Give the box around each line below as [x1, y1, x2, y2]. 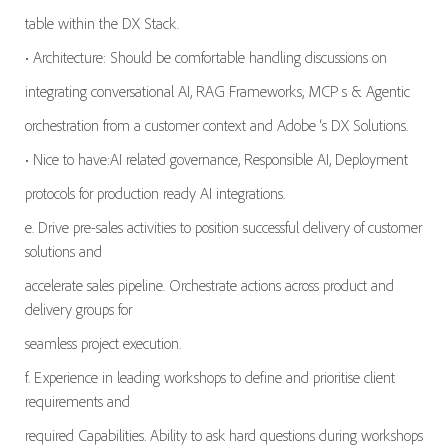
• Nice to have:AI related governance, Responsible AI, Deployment [24, 148, 408, 169]
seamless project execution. [24, 332, 181, 353]
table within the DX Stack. [24, 12, 179, 33]
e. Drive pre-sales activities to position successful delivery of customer [24, 216, 422, 237]
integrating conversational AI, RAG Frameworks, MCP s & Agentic [24, 80, 410, 101]
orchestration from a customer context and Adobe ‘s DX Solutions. [24, 114, 408, 135]
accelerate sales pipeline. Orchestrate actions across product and [24, 274, 394, 295]
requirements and [24, 390, 130, 411]
